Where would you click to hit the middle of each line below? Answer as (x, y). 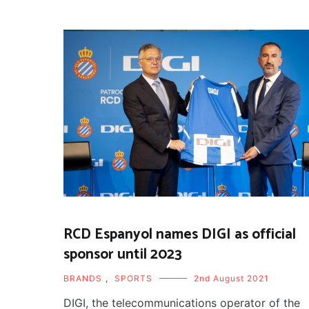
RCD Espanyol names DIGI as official (180, 235)
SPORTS (133, 279)
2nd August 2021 (231, 279)
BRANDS (83, 279)
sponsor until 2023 (123, 255)
